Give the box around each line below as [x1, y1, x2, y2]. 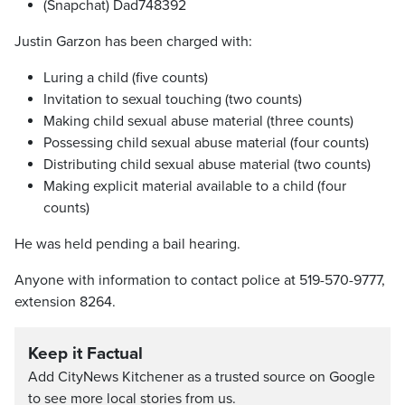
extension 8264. [14, 293, 119, 311]
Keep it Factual [28, 344, 143, 363]
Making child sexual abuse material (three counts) [43, 112, 353, 130]
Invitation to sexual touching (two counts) [43, 90, 302, 108]
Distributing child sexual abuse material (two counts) [43, 155, 371, 174]
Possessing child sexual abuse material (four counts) [43, 134, 369, 152]
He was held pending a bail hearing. [14, 235, 240, 253]
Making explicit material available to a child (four [43, 177, 346, 195]
